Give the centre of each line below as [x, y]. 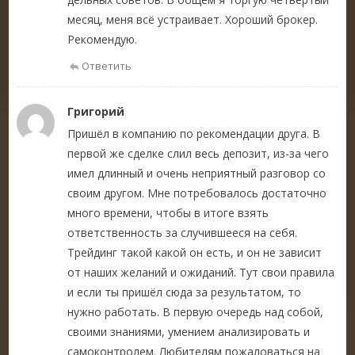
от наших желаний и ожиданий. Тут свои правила [201, 272]
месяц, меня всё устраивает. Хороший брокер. [193, 19]
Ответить [107, 65]
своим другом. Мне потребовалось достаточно [197, 193]
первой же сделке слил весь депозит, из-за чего [198, 153]
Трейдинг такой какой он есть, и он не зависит [195, 252]
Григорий [96, 111]
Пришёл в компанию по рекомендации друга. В [194, 133]
